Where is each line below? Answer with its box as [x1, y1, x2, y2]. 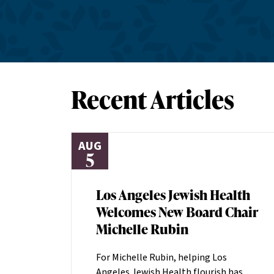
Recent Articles [71, 83, 234, 116]
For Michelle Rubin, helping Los [96, 251, 227, 264]
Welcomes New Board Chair [96, 202, 259, 221]
